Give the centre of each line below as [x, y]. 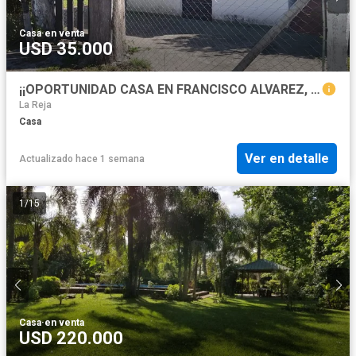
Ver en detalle [287, 159]
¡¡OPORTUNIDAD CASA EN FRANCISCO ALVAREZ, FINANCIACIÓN [315, 90]
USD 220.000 [71, 338]
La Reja [35, 105]
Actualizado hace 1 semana [82, 159]
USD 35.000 [66, 49]
